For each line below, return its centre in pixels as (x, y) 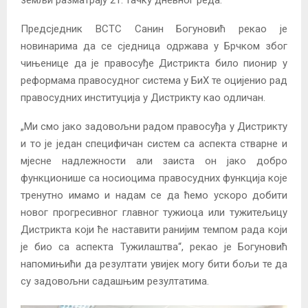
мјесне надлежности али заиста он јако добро (154, 161)
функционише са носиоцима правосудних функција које (154, 178)
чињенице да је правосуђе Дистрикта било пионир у (154, 64)
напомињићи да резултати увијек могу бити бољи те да (154, 264)
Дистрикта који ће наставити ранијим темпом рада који (154, 230)
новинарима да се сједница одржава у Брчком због (154, 46)
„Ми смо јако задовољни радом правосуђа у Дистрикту (154, 127)
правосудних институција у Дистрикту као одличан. (143, 98)
